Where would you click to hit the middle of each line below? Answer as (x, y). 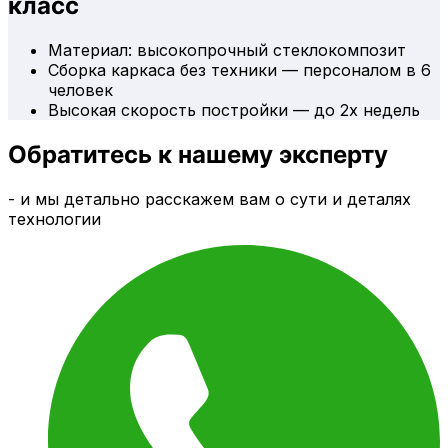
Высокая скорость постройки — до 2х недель (234, 109)
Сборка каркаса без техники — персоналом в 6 (239, 69)
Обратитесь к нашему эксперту (198, 154)
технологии (54, 218)
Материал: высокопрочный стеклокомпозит (227, 49)
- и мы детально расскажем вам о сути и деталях (209, 198)
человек (80, 89)
